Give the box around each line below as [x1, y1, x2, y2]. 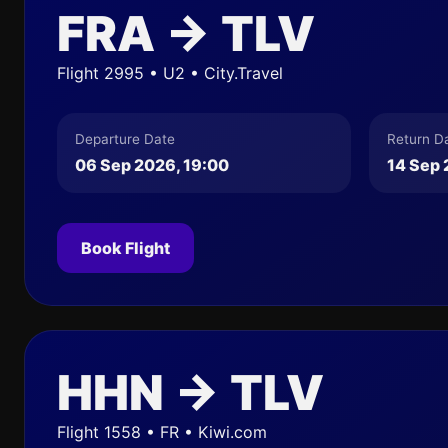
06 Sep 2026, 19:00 [75, 155, 229, 175]
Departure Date [75, 131, 175, 147]
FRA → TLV [57, 4, 315, 63]
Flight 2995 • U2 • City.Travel [57, 63, 283, 83]
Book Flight [81, 238, 170, 258]
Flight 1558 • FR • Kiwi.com [57, 422, 267, 442]
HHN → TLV [57, 363, 324, 422]
